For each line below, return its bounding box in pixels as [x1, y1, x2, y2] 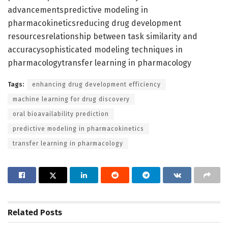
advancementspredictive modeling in [8, 5, 148, 15]
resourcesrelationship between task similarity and [8, 31, 197, 41]
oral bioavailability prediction [13, 110, 109, 118]
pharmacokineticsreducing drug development [8, 18, 181, 28]
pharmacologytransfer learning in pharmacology [8, 58, 191, 68]
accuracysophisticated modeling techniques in [8, 44, 183, 54]
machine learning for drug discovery [13, 95, 130, 103]
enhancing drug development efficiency [32, 80, 161, 88]
